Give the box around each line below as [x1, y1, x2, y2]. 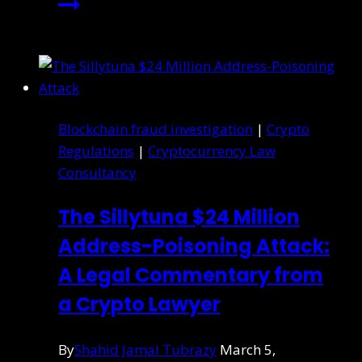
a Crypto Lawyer [58, 290, 221, 318]
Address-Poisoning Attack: [58, 232, 330, 259]
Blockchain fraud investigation [58, 119, 253, 138]
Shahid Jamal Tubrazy [74, 339, 217, 359]
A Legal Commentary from [58, 261, 323, 288]
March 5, [220, 339, 276, 359]
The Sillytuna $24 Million [58, 203, 300, 230]
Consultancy [58, 162, 137, 182]
